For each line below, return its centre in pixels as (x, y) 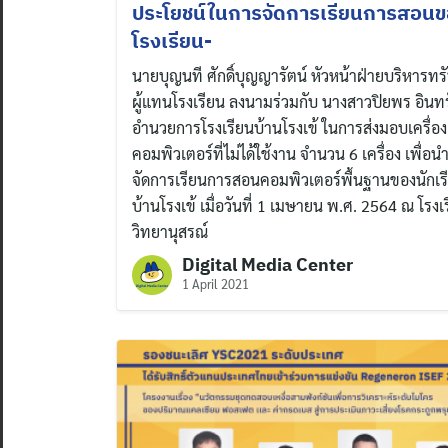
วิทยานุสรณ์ (170, 232)
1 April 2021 (215, 284)
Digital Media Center (267, 265)
